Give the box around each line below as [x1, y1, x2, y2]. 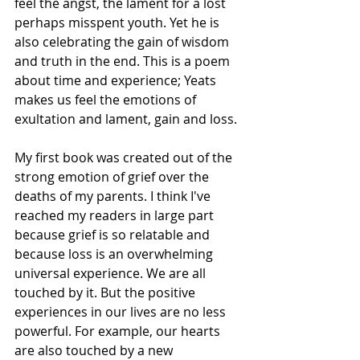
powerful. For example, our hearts [14, 322, 223, 340]
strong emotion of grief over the [14, 168, 212, 186]
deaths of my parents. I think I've [14, 187, 214, 205]
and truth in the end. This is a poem [14, 52, 233, 70]
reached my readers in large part [14, 207, 217, 224]
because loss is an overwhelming [14, 245, 216, 263]
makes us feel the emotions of [14, 91, 199, 108]
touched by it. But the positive [14, 284, 198, 301]
